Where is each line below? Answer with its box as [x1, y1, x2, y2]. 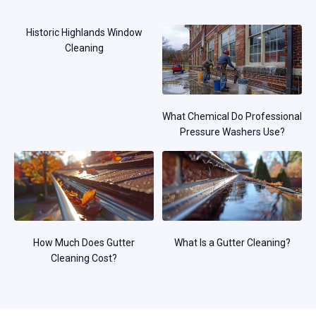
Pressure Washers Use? [179, 126, 285, 138]
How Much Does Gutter [33, 236, 135, 248]
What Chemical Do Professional [162, 110, 302, 122]
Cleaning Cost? [51, 252, 117, 264]
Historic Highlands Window [25, 26, 142, 38]
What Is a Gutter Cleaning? [174, 236, 291, 248]
